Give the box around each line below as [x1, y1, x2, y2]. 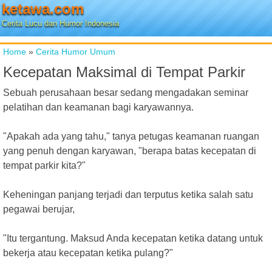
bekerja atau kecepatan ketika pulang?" [3, 248, 173, 258]
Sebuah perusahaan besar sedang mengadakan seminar [3, 87, 248, 98]
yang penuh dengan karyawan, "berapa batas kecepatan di [3, 146, 256, 156]
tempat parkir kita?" [3, 160, 86, 171]
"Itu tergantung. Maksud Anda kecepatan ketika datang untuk [3, 233, 263, 243]
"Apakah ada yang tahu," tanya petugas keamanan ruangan [3, 131, 259, 141]
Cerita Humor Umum [36, 47, 115, 56]
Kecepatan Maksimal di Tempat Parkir [3, 64, 245, 80]
